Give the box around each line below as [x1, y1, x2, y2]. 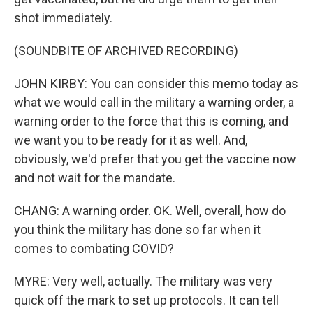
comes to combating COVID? [14, 241, 174, 256]
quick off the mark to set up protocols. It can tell [14, 293, 279, 307]
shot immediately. [14, 10, 112, 25]
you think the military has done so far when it [14, 222, 261, 237]
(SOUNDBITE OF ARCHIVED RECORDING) [14, 43, 238, 58]
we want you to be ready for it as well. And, [14, 133, 247, 147]
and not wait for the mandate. [14, 170, 175, 185]
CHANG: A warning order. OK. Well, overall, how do [14, 203, 286, 218]
